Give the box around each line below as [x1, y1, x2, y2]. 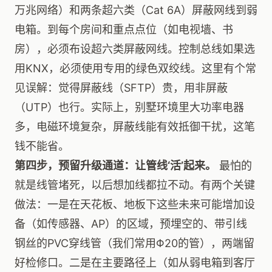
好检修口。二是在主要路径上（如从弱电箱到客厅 [15, 256, 255, 269]
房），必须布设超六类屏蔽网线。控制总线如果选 [15, 42, 255, 55]
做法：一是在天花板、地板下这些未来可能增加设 [15, 198, 255, 211]
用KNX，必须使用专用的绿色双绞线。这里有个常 [15, 62, 256, 75]
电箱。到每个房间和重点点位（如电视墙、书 [15, 23, 233, 36]
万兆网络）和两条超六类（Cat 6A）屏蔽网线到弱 [15, 4, 257, 16]
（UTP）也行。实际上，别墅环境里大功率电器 [15, 101, 244, 114]
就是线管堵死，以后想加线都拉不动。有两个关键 [15, 178, 255, 191]
